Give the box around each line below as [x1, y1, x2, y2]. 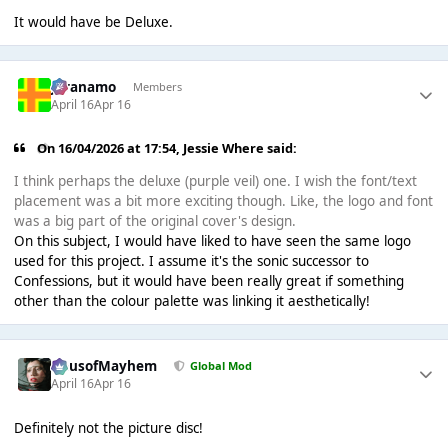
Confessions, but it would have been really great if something [13, 271, 404, 290]
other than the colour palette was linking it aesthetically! [13, 291, 370, 310]
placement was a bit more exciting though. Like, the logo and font [13, 191, 433, 210]
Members [132, 79, 182, 95]
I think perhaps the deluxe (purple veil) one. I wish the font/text [13, 171, 417, 190]
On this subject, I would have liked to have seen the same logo [13, 231, 411, 250]
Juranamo [51, 77, 117, 96]
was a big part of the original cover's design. [13, 211, 296, 230]
